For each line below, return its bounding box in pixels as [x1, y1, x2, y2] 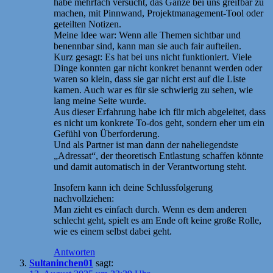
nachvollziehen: [54, 193, 114, 204]
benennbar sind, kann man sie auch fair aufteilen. [54, 40, 241, 51]
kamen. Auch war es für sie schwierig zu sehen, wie [54, 84, 253, 95]
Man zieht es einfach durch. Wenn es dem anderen [54, 204, 247, 214]
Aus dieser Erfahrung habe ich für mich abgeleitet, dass [54, 106, 266, 117]
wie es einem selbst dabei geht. [54, 225, 172, 236]
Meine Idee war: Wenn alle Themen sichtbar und [54, 29, 241, 40]
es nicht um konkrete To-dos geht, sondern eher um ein [54, 117, 264, 128]
